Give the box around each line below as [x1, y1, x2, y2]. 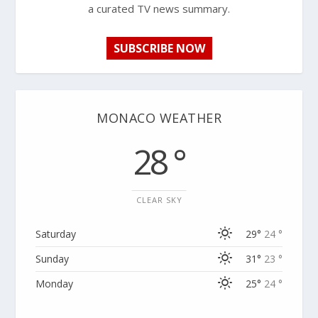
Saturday [35, 226, 77, 241]
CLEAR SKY [136, 194, 182, 205]
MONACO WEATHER [97, 109, 221, 126]
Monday [35, 276, 74, 290]
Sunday [35, 251, 70, 265]
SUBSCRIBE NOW [113, 40, 205, 56]
